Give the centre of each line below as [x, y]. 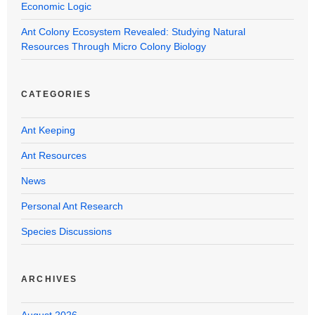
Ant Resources [54, 156]
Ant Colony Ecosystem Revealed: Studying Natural [133, 32]
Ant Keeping [48, 130]
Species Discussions [66, 232]
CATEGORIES [56, 95]
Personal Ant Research [72, 206]
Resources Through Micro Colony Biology [114, 47]
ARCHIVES [50, 279]
